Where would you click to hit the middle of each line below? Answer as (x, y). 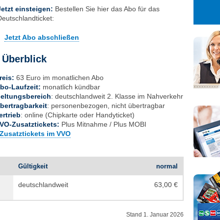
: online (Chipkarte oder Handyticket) (78, 115)
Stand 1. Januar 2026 (155, 214)
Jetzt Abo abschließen (42, 37)
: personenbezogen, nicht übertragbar (106, 106)
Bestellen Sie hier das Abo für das (107, 9)
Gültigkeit (33, 166)
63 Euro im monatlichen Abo (59, 78)
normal (167, 166)
